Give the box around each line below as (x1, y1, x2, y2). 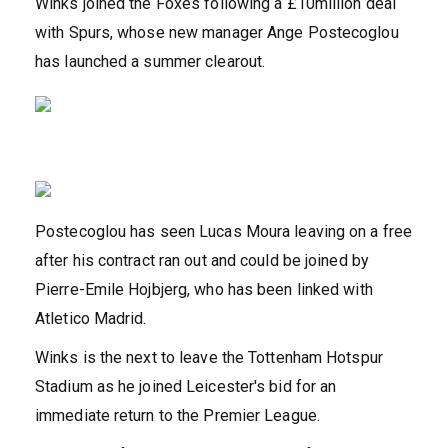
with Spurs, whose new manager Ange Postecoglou (35, 22, 399, 42)
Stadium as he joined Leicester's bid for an (35, 376, 337, 396)
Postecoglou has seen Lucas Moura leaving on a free (35, 221, 413, 241)
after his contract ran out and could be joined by (35, 250, 369, 270)
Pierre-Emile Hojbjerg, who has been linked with (35, 279, 373, 299)
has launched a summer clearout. (35, 51, 266, 71)
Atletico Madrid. (35, 308, 147, 328)
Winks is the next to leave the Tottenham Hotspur (35, 347, 383, 367)
